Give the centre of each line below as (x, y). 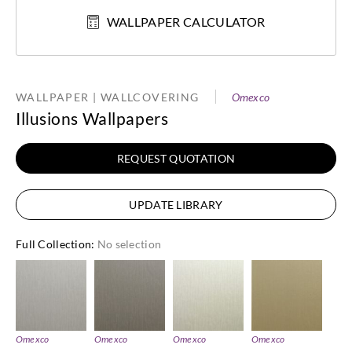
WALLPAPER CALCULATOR (186, 21)
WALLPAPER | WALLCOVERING (108, 97)
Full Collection (54, 244)
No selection (129, 244)
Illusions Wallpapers (92, 118)
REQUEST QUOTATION (176, 158)
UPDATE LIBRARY (176, 204)
